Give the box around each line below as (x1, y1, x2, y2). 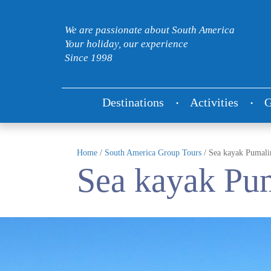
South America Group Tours (105, 148, 201, 157)
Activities (190, 96, 238, 109)
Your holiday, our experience (65, 38, 188, 50)
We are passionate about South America (65, 24, 235, 36)
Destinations (102, 96, 164, 109)
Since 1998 (65, 52, 113, 64)
